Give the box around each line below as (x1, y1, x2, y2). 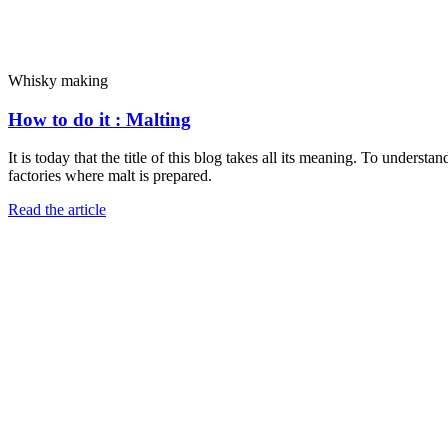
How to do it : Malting (8, 108, 191, 130)
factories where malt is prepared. (8, 167, 212, 185)
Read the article (8, 201, 106, 219)
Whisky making (8, 71, 108, 89)
